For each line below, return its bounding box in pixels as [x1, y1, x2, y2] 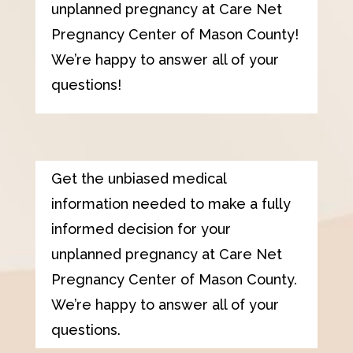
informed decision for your [50, 220, 231, 237]
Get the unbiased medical [50, 169, 226, 187]
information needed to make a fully [50, 195, 291, 212]
